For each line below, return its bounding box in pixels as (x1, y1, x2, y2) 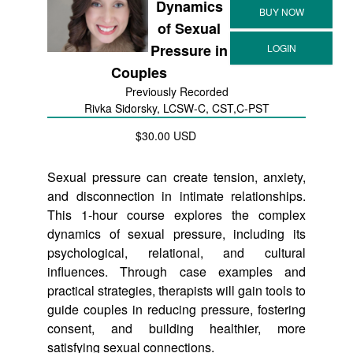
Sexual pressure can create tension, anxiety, (47, 168, 306, 186)
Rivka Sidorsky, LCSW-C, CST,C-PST (84, 100, 269, 116)
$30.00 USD (136, 128, 196, 143)
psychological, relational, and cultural (47, 243, 306, 262)
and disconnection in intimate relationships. (47, 187, 306, 205)
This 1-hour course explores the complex (47, 206, 306, 224)
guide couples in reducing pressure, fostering (47, 300, 306, 318)
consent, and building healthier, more (47, 319, 306, 337)
